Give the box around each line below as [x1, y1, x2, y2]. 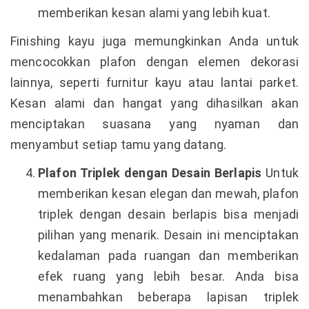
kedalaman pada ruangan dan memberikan [38, 248, 299, 263]
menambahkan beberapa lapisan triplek [38, 289, 299, 304]
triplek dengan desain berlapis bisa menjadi [38, 206, 299, 221]
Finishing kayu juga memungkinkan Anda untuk [10, 33, 299, 48]
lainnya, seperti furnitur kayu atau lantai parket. [10, 74, 299, 90]
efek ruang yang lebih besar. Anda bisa [38, 268, 299, 283]
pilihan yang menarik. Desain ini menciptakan [38, 227, 299, 242]
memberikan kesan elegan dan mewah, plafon [38, 186, 299, 201]
